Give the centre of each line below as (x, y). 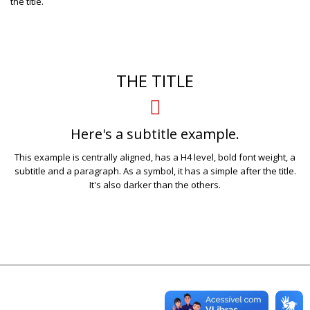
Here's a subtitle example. (155, 134)
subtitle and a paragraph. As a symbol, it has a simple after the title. (155, 171)
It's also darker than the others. (155, 184)
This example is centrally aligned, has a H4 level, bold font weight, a (155, 157)
